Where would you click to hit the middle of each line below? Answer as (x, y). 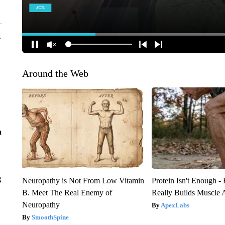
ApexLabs (175, 205)
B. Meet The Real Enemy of (67, 192)
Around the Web (55, 73)
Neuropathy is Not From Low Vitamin (83, 180)
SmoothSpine (50, 217)
